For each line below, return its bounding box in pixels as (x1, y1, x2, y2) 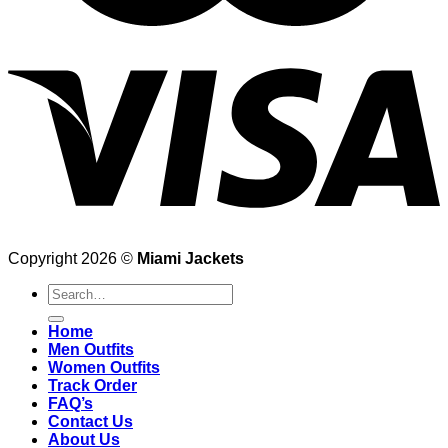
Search (47, 282, 98, 300)
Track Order (48, 376, 137, 394)
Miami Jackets (137, 249, 244, 267)
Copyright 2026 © (8, 249, 137, 267)
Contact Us (48, 412, 133, 430)
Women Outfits (48, 358, 160, 376)
